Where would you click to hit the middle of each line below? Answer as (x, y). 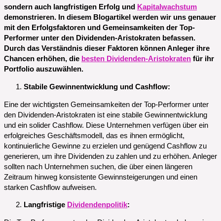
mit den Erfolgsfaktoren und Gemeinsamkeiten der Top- (99, 28)
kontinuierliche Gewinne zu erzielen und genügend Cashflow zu (105, 146)
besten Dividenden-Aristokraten (136, 59)
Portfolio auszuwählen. (44, 69)
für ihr (203, 59)
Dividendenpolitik (97, 205)
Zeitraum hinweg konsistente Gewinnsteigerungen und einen (101, 177)
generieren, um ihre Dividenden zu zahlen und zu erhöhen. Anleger (110, 156)
